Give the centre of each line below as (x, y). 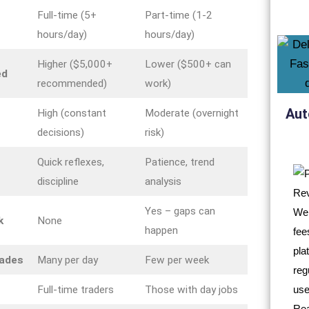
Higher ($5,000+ (75, 64)
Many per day (68, 260)
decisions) (61, 132)
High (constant (72, 113)
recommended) (72, 83)
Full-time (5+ (67, 15)
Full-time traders (76, 289)
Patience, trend (180, 162)
